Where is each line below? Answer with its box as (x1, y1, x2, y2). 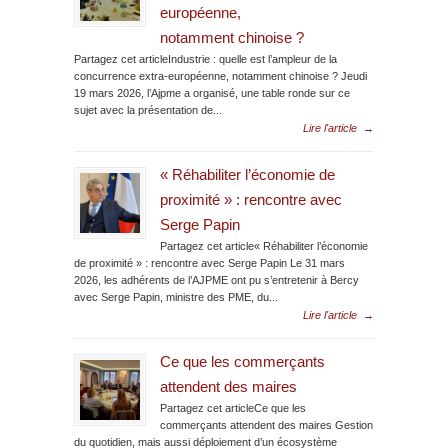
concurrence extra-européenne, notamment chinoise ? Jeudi (74, 69, 367, 82)
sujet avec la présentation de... (74, 103, 222, 116)
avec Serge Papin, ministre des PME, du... (74, 290, 278, 303)
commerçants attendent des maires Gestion (160, 418, 373, 431)
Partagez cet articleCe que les (160, 401, 306, 414)
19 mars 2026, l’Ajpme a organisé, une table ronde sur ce (74, 86, 350, 99)
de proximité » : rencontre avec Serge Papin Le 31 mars (74, 256, 345, 269)
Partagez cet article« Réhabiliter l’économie (160, 239, 368, 252)
